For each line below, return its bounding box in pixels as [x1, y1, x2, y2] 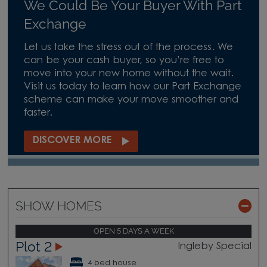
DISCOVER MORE [32, 136, 111, 146]
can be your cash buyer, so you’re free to [23, 56, 224, 66]
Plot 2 [15, 238, 52, 254]
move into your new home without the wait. [23, 69, 234, 79]
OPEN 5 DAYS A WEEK [93, 226, 174, 236]
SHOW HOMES [15, 198, 102, 213]
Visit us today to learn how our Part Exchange [23, 82, 241, 92]
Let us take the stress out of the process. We [23, 43, 233, 53]
